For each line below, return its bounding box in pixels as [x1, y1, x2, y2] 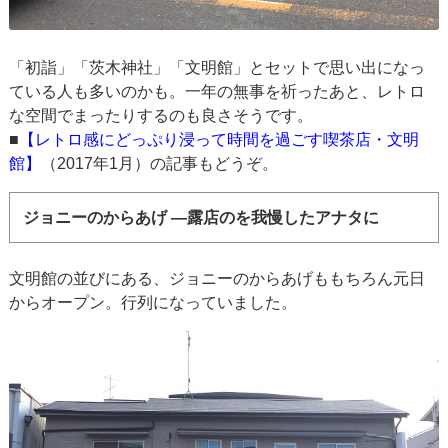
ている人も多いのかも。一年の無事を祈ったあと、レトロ [9, 82, 426, 100]
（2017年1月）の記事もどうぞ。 [41, 154, 279, 172]
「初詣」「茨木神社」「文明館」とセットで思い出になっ [9, 58, 426, 76]
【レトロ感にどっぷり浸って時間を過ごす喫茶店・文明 [19, 130, 420, 148]
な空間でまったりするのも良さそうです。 [9, 106, 314, 124]
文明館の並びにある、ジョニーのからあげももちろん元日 [9, 270, 426, 288]
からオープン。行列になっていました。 [9, 294, 298, 312]
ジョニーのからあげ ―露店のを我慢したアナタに [23, 208, 380, 226]
